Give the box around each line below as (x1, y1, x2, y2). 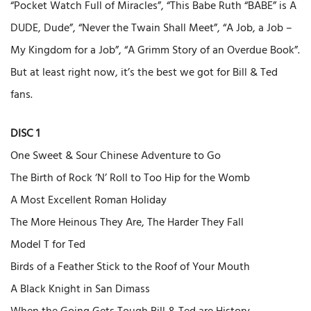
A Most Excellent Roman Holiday (10, 192, 167, 210)
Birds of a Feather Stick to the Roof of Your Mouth (10, 258, 250, 277)
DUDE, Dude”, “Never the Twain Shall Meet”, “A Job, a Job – (10, 19, 292, 38)
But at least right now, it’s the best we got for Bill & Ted (10, 64, 278, 83)
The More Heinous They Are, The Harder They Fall (10, 214, 244, 233)
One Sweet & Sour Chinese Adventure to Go (10, 147, 221, 166)
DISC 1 (10, 125, 40, 144)
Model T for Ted (10, 236, 85, 255)
